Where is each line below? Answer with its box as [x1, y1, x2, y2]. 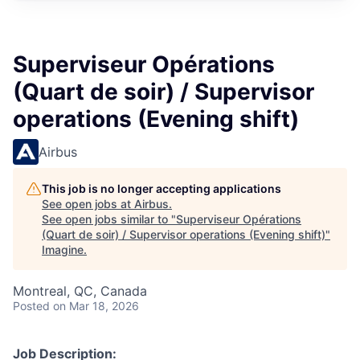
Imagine [42, 243, 84, 256]
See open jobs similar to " [42, 212, 176, 226]
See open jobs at [42, 197, 134, 211]
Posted [13, 299, 50, 313]
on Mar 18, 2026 [53, 299, 139, 313]
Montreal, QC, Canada [13, 283, 147, 299]
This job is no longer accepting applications [42, 182, 281, 195]
